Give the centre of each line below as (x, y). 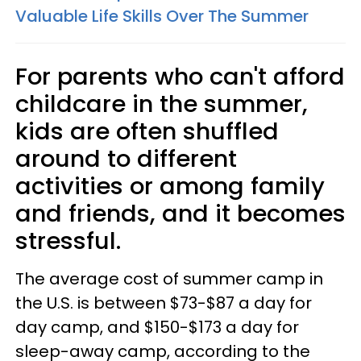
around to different (126, 159)
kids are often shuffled (147, 131)
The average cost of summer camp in (169, 279)
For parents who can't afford (180, 77)
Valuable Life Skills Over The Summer (162, 16)
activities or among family (170, 186)
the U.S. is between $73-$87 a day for (164, 303)
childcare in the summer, (162, 104)
